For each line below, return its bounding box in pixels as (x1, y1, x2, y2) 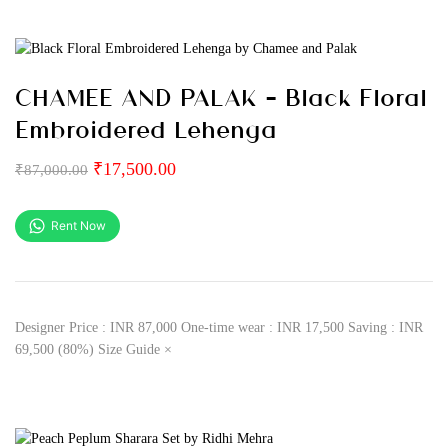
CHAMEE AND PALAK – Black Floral (15, 81, 427, 111)
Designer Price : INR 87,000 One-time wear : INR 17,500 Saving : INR (15, 320, 423, 335)
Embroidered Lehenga (15, 113, 277, 143)
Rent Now (51, 218, 106, 233)
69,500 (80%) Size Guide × (15, 342, 172, 357)
